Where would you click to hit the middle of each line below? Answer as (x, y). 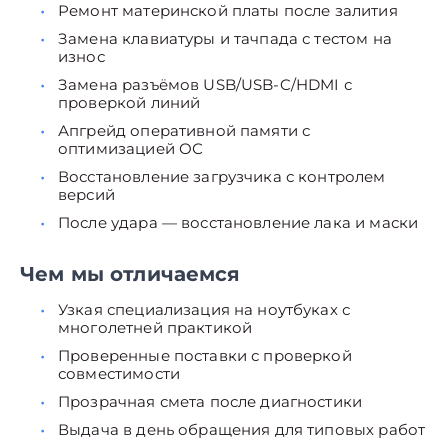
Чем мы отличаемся (130, 274)
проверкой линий (129, 102)
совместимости (119, 373)
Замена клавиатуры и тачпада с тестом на (225, 38)
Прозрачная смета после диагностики (210, 401)
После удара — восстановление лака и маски (238, 222)
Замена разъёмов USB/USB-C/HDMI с (205, 84)
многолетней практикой (155, 327)
